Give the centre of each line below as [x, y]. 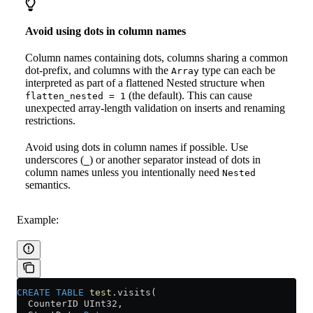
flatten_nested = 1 [75, 96]
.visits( [134, 293]
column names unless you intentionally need [124, 173]
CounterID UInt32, [70, 304]
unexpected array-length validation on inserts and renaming [155, 108]
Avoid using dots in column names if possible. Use [137, 147]
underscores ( [54, 160]
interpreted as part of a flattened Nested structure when [145, 83]
